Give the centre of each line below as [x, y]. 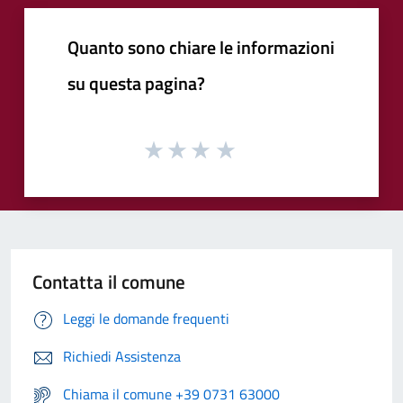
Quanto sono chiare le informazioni [201, 48]
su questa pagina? [136, 84]
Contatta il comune [109, 281]
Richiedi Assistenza [122, 356]
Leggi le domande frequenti [146, 318]
